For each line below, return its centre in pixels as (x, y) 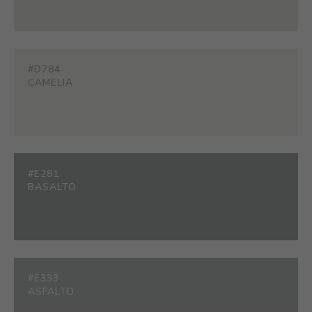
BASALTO (52, 187)
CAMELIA (50, 82)
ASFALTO (51, 291)
